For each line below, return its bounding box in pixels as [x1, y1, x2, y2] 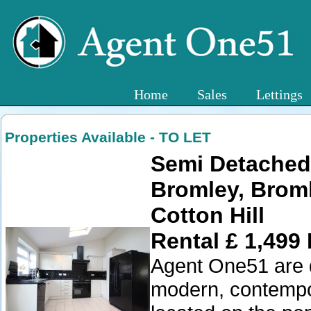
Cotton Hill [151, 203, 264, 228]
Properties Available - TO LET [5, 129, 211, 145]
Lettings [256, 87, 303, 102]
